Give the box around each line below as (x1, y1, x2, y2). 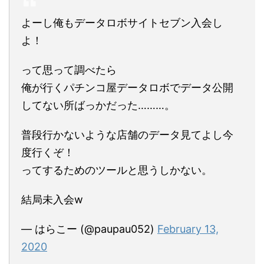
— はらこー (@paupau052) (21, 222, 157, 235)
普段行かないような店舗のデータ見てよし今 (21, 128, 233, 141)
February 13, (157, 222, 219, 235)
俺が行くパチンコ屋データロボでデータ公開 (21, 81, 233, 94)
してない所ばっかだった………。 (21, 98, 175, 111)
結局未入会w (21, 193, 83, 206)
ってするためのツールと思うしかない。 (21, 163, 212, 176)
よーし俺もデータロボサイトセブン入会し (21, 16, 223, 29)
